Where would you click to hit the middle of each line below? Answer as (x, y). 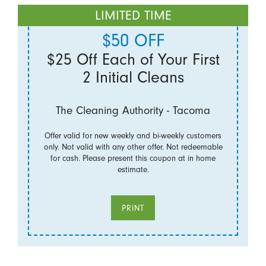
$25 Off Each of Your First (133, 60)
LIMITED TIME (133, 15)
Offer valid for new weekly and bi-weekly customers (133, 135)
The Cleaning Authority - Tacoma (133, 110)
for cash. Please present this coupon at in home (133, 158)
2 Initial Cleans (133, 77)
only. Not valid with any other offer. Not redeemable (133, 147)
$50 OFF (133, 41)
